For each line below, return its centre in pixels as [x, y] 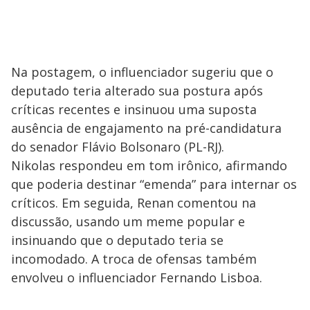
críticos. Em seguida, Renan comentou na [134, 203]
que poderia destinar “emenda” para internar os [154, 184]
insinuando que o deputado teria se [117, 240]
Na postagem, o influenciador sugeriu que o [142, 72]
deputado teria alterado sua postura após [137, 91]
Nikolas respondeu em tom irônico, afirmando [149, 166]
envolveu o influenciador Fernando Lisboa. [137, 278]
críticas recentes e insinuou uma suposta [134, 110]
